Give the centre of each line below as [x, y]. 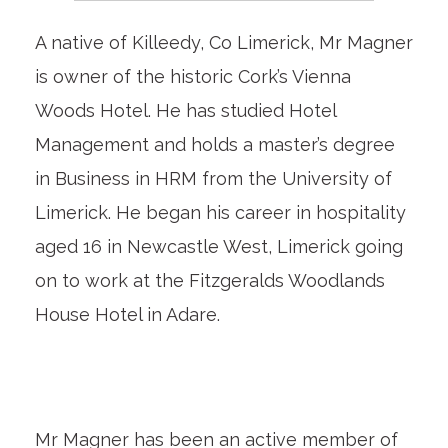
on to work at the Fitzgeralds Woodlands [209, 280]
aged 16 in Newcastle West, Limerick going [218, 246]
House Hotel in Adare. [127, 314]
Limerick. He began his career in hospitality [220, 212]
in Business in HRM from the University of [213, 178]
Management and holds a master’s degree [214, 144]
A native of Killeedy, [121, 42]
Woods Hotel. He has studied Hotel [185, 110]
